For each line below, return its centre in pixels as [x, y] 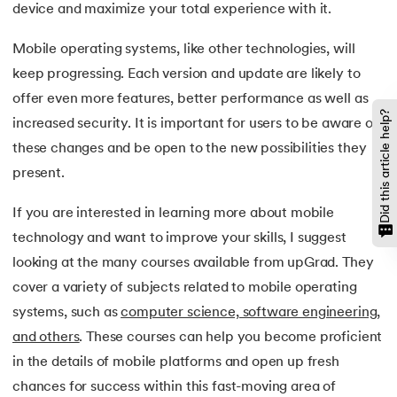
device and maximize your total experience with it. [172, 10]
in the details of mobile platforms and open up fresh [176, 362]
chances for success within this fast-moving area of [174, 387]
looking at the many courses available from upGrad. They [193, 263]
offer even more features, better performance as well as [191, 99]
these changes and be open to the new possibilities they [190, 148]
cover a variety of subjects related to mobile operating [185, 288]
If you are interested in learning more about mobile [173, 213]
